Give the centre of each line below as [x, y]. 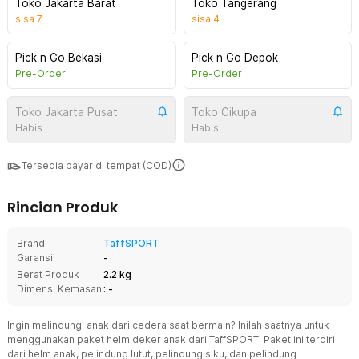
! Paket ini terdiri [297, 339]
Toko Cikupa [224, 112]
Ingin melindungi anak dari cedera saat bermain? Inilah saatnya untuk [168, 325]
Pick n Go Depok [234, 58]
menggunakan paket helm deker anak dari [108, 339]
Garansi [35, 258]
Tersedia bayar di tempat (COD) [97, 165]
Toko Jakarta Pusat [67, 112]
